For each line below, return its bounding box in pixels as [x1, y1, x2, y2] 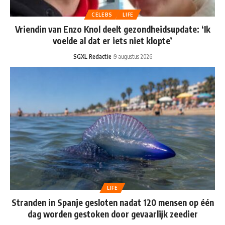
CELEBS [91, 12, 113, 18]
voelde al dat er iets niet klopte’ [53, 35, 172, 47]
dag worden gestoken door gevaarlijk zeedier [27, 208, 198, 220]
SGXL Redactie [73, 53, 111, 61]
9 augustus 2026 [114, 53, 152, 61]
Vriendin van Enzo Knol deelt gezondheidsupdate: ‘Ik [15, 24, 210, 35]
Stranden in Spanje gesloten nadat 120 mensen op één [11, 197, 214, 208]
